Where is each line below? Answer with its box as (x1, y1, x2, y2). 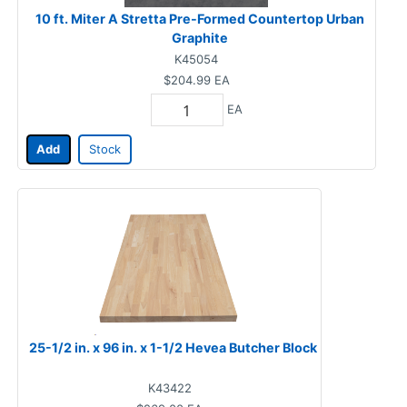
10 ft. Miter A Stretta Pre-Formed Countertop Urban (35, 11, 364, 27)
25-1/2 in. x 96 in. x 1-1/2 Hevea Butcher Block (28, 339, 317, 355)
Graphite (171, 30, 228, 46)
